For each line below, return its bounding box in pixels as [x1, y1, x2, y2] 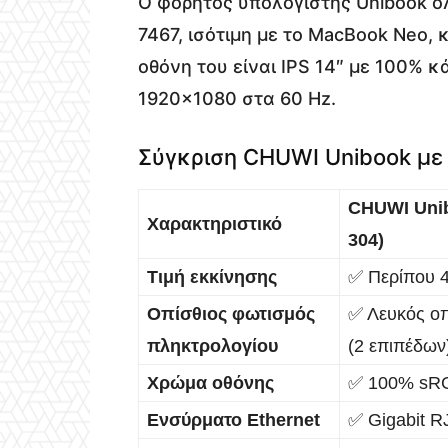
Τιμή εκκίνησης [147, 266, 277, 287]
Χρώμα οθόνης [147, 372, 274, 393]
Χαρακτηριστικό [147, 213, 282, 234]
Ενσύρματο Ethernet [147, 409, 320, 430]
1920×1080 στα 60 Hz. [138, 87, 336, 109]
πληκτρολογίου [147, 335, 278, 356]
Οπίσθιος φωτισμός [147, 303, 315, 324]
